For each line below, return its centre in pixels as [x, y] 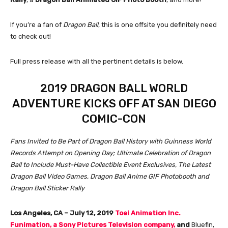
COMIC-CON [114, 119]
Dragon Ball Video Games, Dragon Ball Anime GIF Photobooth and [110, 176]
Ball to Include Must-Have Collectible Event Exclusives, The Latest [110, 164]
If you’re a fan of [37, 24]
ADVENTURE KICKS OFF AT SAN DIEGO [114, 103]
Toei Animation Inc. [148, 213]
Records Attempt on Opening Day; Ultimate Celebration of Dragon [110, 153]
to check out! [31, 36]
